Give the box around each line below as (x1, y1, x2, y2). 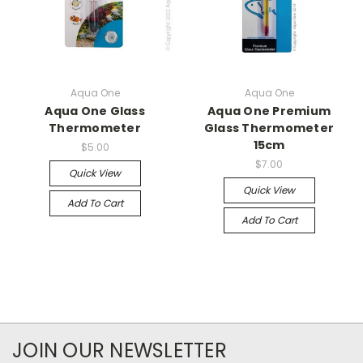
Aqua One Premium (207, 103, 331, 120)
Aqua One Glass (45, 103, 145, 120)
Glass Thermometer (203, 120, 335, 137)
